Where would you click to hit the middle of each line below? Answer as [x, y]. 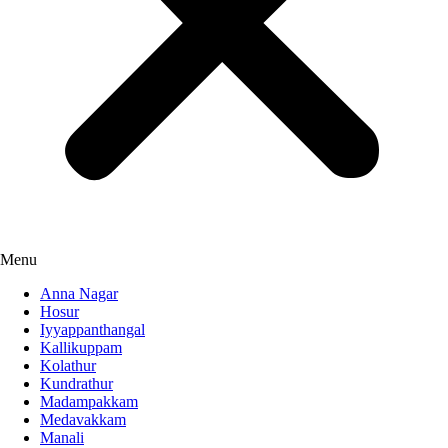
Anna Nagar [79, 294]
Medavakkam [83, 420]
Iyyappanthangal [92, 330]
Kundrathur [76, 384]
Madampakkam [89, 402]
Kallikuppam [81, 348]
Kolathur [68, 366]
